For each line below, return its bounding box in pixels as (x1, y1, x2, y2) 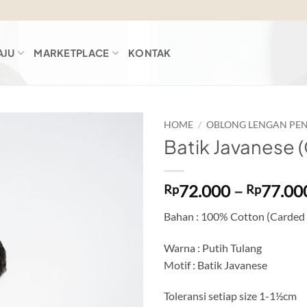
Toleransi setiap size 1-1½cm (164, 289, 297, 303)
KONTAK (127, 47, 171, 59)
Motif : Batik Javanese (164, 258, 267, 271)
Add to (102, 153, 131, 165)
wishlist (100, 165, 133, 177)
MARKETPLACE (34, 47, 110, 59)
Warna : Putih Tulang (164, 241, 262, 254)
